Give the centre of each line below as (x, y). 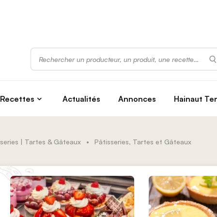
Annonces (137, 99)
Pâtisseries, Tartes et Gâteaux (143, 141)
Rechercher (49, 52)
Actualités (82, 99)
